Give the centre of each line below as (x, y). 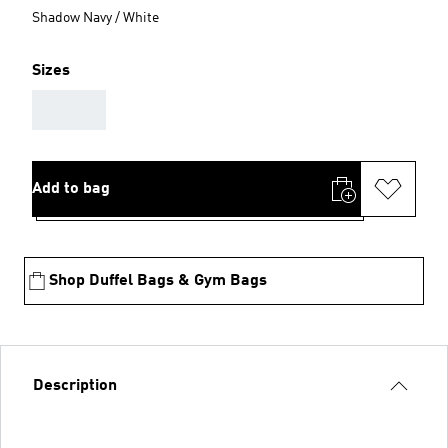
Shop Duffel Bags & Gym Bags (158, 280)
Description (75, 385)
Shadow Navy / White (95, 17)
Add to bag (71, 188)
